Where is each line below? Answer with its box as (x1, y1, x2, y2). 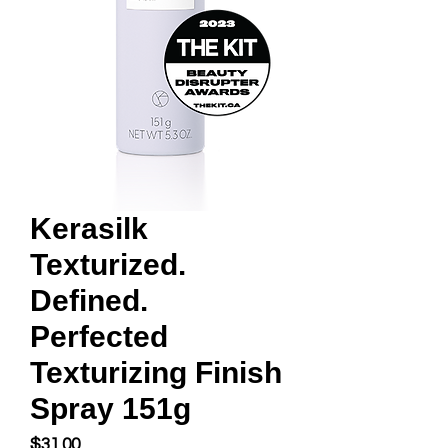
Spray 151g (30, 392, 191, 425)
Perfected (30, 320, 168, 353)
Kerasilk (30, 212, 148, 245)
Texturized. (30, 248, 186, 281)
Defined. (30, 284, 148, 317)
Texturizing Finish (30, 356, 282, 389)
